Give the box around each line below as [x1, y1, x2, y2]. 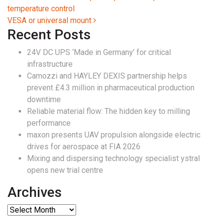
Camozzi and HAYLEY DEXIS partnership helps [27, 71, 187, 81]
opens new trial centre [27, 165, 103, 175]
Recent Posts [7, 26, 91, 43]
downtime [27, 94, 61, 104]
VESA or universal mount [7, 15, 93, 25]
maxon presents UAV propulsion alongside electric [27, 130, 200, 139]
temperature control [7, 3, 75, 13]
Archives [7, 184, 62, 200]
